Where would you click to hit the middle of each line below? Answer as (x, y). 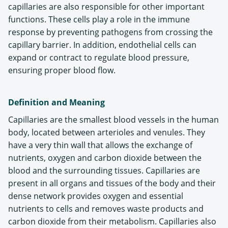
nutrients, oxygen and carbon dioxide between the (105, 158)
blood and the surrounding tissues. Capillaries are (104, 170)
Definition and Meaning (56, 102)
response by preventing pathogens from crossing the (110, 32)
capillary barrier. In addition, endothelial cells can (102, 45)
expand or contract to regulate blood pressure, (99, 58)
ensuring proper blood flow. (62, 70)
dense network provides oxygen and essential (96, 196)
